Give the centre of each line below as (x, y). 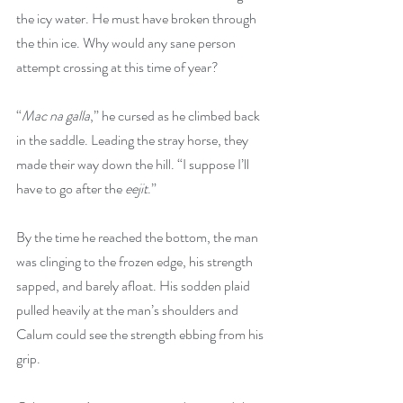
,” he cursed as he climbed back (176, 115)
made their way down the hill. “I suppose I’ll (134, 164)
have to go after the (71, 188)
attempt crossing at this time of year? (117, 67)
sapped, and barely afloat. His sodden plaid (134, 285)
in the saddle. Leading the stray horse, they (134, 139)
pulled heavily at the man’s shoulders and (129, 309)
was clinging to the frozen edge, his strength (136, 261)
